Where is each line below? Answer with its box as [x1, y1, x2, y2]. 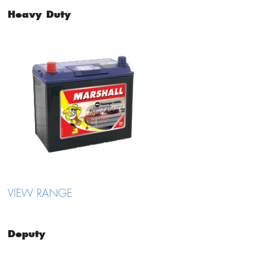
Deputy [7, 228, 46, 240]
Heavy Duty [7, 8, 71, 21]
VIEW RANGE [7, 186, 72, 201]
